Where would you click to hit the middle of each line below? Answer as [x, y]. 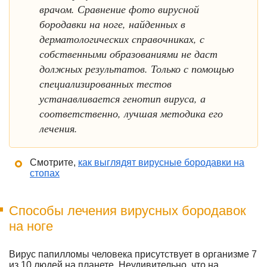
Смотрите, [54, 162]
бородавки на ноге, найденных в [112, 24]
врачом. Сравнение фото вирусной [119, 9]
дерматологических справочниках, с [122, 38]
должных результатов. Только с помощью [137, 68]
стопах [45, 173]
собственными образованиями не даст [128, 53]
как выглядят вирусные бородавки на [161, 162]
